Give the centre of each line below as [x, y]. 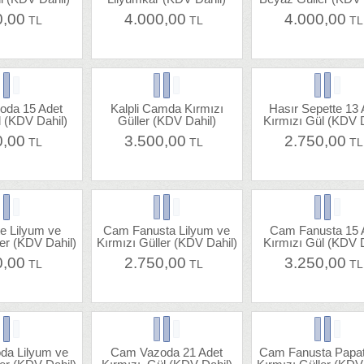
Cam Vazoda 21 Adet [167, 353]
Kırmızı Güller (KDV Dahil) [167, 243]
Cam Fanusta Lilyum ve [167, 231]
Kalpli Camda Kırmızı [167, 109]
